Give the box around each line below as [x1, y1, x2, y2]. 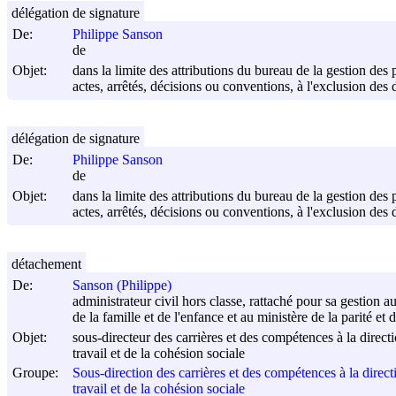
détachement [11, 255, 81, 271]
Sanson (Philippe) [72, 278, 171, 293]
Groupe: [12, 364, 58, 380]
